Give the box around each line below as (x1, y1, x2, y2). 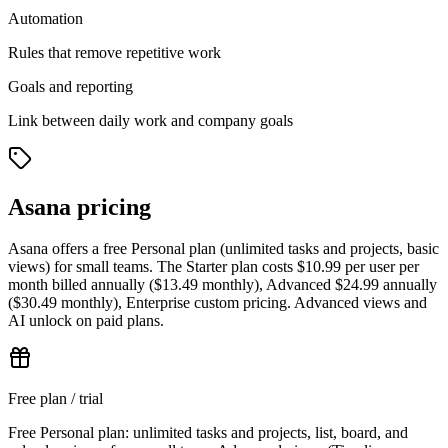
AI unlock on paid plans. (8, 312, 164, 330)
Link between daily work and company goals (8, 111, 293, 129)
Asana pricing (8, 193, 151, 220)
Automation (8, 9, 83, 27)
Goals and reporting (8, 77, 133, 95)
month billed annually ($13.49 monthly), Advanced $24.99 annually (8, 276, 437, 294)
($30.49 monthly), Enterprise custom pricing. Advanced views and (8, 294, 427, 312)
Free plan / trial (8, 390, 103, 408)
